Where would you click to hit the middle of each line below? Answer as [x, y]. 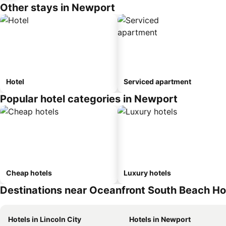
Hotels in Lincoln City [45, 219]
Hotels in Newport [160, 219]
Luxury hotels [147, 173]
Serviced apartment [157, 81]
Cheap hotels [29, 173]
